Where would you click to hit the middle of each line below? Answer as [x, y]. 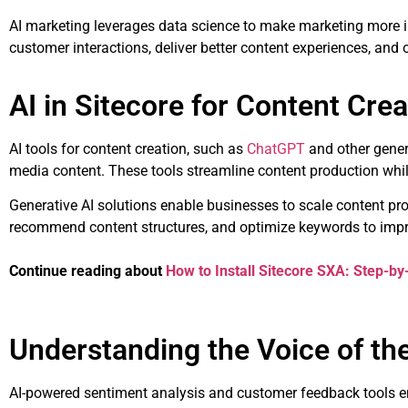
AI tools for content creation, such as [128, 148]
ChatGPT [276, 148]
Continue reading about [87, 271]
